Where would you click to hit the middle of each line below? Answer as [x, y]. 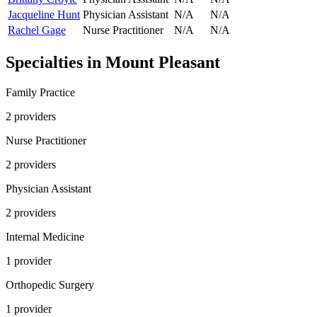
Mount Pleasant [163, 62]
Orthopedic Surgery [50, 284]
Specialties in [56, 62]
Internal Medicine [45, 236]
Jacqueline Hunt [44, 14]
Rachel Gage [37, 30]
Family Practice [40, 92]
